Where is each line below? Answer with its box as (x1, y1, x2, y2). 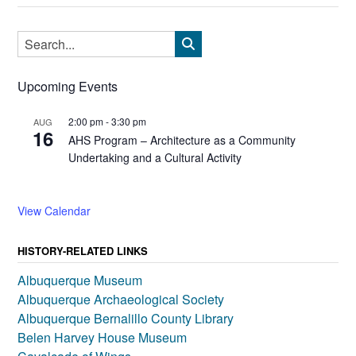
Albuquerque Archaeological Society (17, 290, 224, 309)
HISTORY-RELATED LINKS (17, 243, 148, 259)
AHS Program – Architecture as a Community (68, 132, 296, 149)
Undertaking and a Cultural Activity (68, 149, 242, 166)
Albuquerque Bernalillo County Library (17, 309, 234, 328)
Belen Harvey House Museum (17, 328, 187, 347)
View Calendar (17, 203, 91, 219)
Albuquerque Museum (17, 271, 142, 290)
